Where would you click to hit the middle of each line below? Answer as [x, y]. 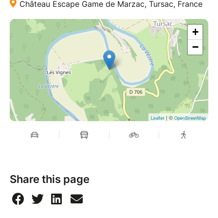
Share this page [50, 179]
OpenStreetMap [190, 118]
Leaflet [158, 118]
